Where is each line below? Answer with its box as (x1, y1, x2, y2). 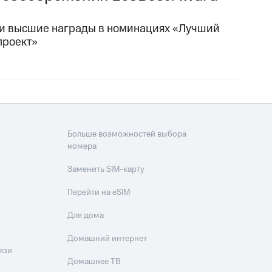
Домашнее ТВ (67, 256, 121, 268)
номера (67, 140, 97, 153)
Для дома (67, 209, 104, 222)
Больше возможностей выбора (67, 128, 187, 141)
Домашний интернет (67, 233, 148, 245)
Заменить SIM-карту (67, 163, 145, 176)
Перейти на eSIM (67, 186, 131, 199)
